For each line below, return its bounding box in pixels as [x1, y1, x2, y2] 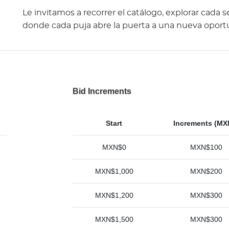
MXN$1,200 [95, 191, 133, 199]
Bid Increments [72, 87, 131, 96]
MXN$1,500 [95, 215, 133, 223]
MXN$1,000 [95, 167, 133, 175]
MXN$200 [190, 167, 222, 175]
